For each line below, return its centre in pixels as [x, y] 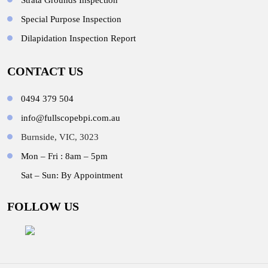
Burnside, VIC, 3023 [60, 137]
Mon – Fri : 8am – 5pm [64, 156]
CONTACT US [45, 71]
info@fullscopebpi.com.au [71, 118]
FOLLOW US [43, 206]
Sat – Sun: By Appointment [72, 175]
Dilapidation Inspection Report [78, 38]
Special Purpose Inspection [71, 19]
